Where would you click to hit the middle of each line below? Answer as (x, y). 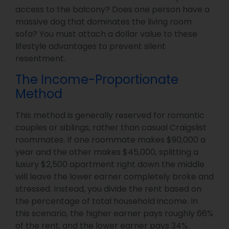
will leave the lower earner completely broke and (114, 176)
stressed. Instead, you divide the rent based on (108, 189)
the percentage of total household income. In (107, 201)
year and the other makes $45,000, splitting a (107, 152)
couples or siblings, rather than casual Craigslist (111, 127)
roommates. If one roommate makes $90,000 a (110, 140)
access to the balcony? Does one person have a (112, 10)
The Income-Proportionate (97, 79)
